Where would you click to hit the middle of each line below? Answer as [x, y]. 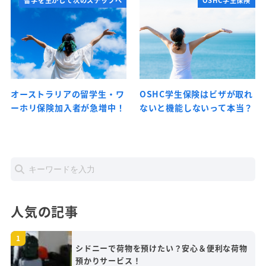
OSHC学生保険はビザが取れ [196, 94]
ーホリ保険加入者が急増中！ [68, 108]
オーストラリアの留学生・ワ [68, 94]
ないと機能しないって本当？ [196, 108]
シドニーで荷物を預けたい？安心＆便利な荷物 [161, 248]
